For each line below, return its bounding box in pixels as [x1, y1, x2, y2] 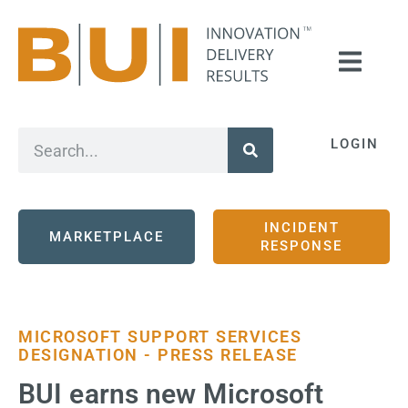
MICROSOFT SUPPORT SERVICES [18, 327, 301, 346]
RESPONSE [260, 238, 342, 254]
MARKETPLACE [49, 229, 164, 245]
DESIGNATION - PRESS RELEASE [18, 345, 298, 364]
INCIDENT [263, 219, 340, 236]
